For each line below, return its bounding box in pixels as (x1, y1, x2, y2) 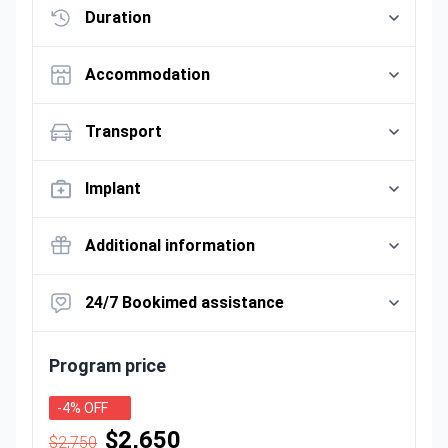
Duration (85, 8, 151, 27)
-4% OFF (57, 400, 108, 416)
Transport (85, 122, 162, 141)
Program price (49, 355, 166, 376)
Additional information (85, 236, 255, 255)
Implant (85, 179, 141, 198)
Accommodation (85, 65, 210, 84)
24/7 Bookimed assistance (85, 293, 284, 312)
